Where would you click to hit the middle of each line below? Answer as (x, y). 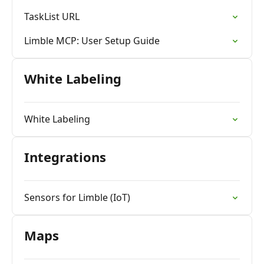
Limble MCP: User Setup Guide (92, 41)
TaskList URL (52, 16)
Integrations (65, 157)
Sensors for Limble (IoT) (77, 197)
